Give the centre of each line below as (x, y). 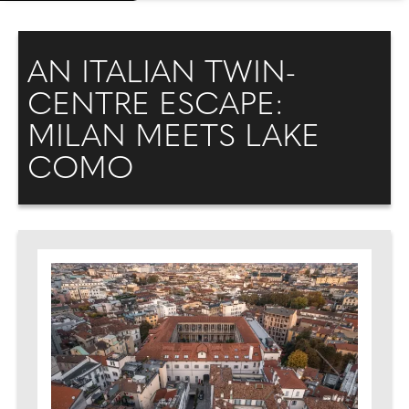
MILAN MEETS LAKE (173, 138)
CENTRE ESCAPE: (156, 106)
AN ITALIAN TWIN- (162, 74)
